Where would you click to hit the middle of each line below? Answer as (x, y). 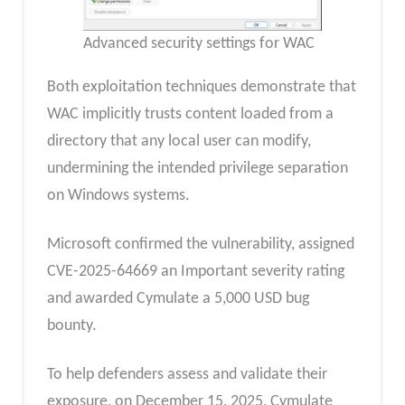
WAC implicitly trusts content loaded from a (190, 115)
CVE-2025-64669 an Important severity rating (195, 272)
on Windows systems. (118, 196)
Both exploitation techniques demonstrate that (201, 88)
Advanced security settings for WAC (198, 44)
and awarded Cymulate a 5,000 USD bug (178, 299)
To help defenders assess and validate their (187, 374)
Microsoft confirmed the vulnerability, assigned (200, 245)
